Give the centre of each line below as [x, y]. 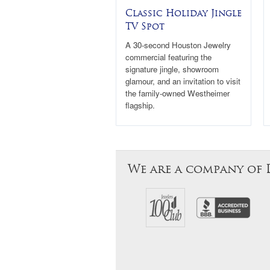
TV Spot [145, 26]
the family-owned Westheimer [177, 93]
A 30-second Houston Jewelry [178, 45]
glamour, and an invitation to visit [183, 81]
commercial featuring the [168, 57]
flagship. [140, 105]
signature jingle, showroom [172, 69]
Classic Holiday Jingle [184, 13]
